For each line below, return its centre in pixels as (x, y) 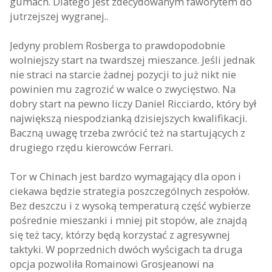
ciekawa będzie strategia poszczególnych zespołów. (130, 191)
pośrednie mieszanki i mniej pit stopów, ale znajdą (128, 220)
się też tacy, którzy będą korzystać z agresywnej (120, 235)
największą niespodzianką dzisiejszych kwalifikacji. (128, 118)
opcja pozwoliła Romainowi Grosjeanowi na (112, 264)
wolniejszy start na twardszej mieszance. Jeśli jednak (132, 60)
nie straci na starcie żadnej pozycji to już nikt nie (123, 74)
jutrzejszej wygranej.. (59, 16)
